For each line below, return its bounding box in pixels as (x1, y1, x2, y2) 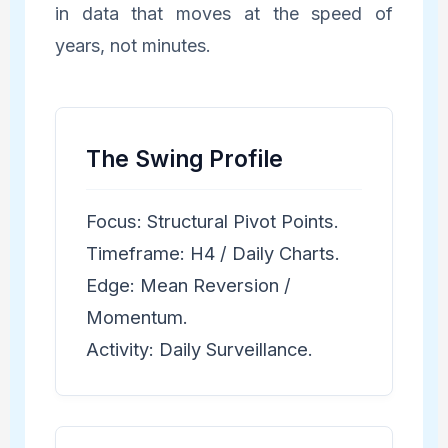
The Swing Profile (85, 144, 283, 172)
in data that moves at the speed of (54, 2, 394, 24)
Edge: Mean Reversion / (85, 273, 291, 296)
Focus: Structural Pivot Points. (85, 209, 339, 232)
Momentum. (85, 305, 188, 328)
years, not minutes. (54, 34, 211, 56)
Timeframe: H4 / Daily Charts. (85, 241, 340, 264)
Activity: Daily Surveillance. (85, 337, 313, 360)
